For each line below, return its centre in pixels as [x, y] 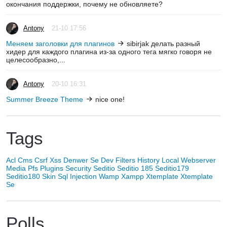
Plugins [52, 168]
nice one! [109, 99]
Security [78, 168]
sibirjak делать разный [162, 43]
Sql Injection [77, 176]
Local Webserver [189, 160]
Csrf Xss [48, 160]
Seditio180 [23, 176]
